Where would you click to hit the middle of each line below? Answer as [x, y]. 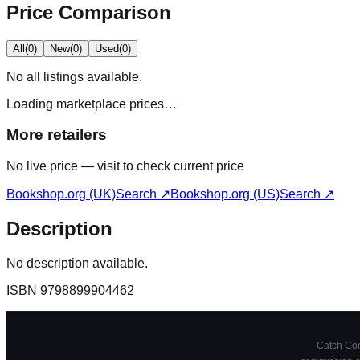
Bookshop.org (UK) [61, 194]
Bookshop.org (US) [225, 194]
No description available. [77, 263]
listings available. [91, 76]
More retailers [57, 135]
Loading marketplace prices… [92, 104]
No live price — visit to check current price [125, 166]
